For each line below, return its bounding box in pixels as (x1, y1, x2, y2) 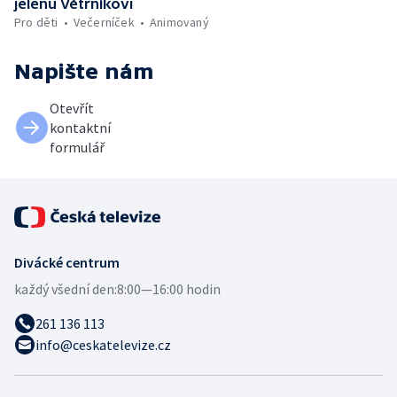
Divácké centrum (14, 253, 120, 272)
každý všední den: (14, 280, 117, 299)
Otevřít (50, 99, 94, 118)
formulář (50, 138, 105, 157)
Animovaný (150, 14, 209, 31)
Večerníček (73, 14, 135, 31)
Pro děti (14, 14, 58, 31)
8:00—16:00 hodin (117, 280, 221, 299)
